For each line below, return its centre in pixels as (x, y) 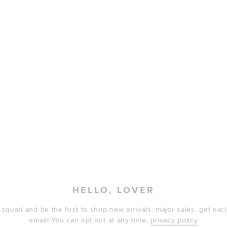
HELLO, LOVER (113, 191)
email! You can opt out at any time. (90, 220)
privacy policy (174, 220)
